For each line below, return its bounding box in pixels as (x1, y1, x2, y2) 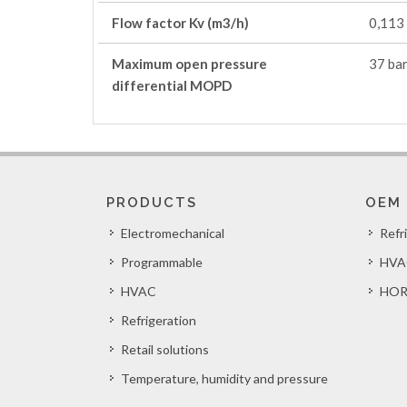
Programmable (121, 254, 203, 270)
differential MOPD (112, 77, 232, 94)
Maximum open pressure (112, 55, 267, 72)
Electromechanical (121, 225, 224, 241)
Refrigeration (121, 313, 196, 328)
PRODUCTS (106, 194, 197, 211)
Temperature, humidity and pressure (121, 371, 328, 386)
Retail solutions (121, 342, 209, 357)
